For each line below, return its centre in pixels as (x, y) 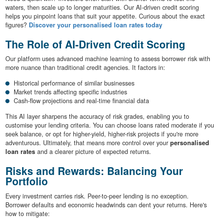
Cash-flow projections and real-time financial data (81, 101)
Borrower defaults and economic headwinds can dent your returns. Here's (106, 205)
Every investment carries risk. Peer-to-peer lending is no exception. (97, 196)
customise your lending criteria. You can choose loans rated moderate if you (109, 125)
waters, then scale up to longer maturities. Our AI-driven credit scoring (102, 7)
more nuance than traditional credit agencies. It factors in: (85, 68)
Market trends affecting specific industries (70, 92)
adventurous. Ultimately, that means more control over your (88, 143)
